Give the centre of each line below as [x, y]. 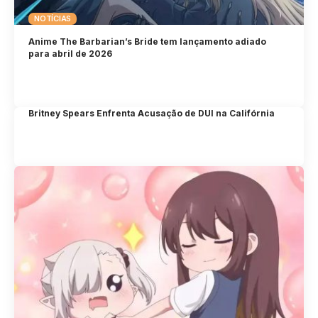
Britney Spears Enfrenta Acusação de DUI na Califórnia [152, 113]
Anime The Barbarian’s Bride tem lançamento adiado [148, 42]
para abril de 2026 [71, 54]
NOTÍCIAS [53, 19]
